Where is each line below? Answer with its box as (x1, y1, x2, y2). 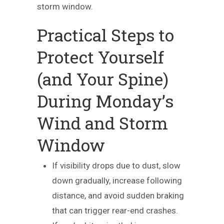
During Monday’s (37, 89, 173, 112)
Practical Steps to (37, 23, 174, 46)
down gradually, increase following (52, 175, 182, 185)
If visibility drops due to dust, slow (52, 160, 180, 170)
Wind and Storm (37, 111, 168, 134)
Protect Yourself (37, 45, 164, 68)
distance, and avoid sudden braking (52, 190, 184, 200)
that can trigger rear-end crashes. (52, 205, 178, 215)
